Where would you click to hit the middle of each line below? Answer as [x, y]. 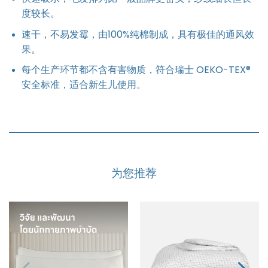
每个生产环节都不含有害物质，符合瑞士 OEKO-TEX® [136, 70]
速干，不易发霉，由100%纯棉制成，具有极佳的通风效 [138, 34]
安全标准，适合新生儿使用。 [83, 85]
